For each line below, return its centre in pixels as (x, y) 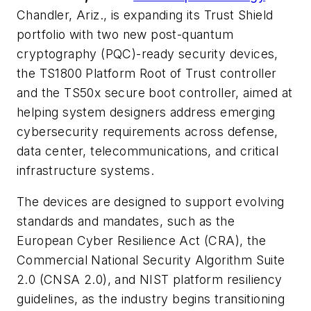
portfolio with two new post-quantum (125, 34)
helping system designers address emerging (146, 112)
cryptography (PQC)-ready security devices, (148, 53)
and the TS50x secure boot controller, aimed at (155, 92)
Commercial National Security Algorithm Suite (151, 260)
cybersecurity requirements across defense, (148, 131)
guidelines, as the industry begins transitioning (151, 299)
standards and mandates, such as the (126, 221)
